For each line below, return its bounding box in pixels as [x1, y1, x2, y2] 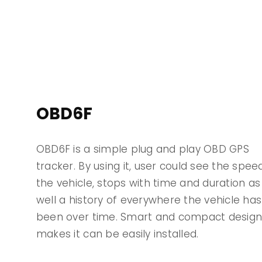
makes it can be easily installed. [36, 227, 199, 242]
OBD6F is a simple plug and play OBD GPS [36, 142, 249, 157]
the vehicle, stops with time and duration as [36, 176, 261, 191]
